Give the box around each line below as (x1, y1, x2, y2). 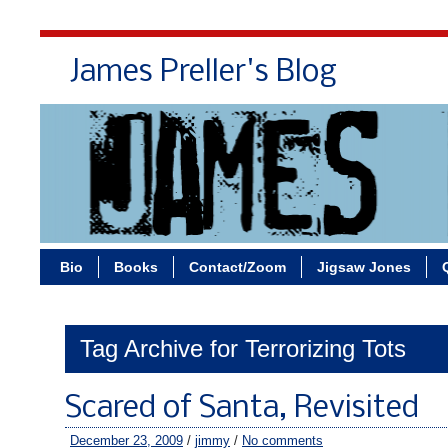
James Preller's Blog (70, 57, 337, 89)
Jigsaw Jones (317, 259, 411, 275)
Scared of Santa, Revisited (65, 393, 419, 425)
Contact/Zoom (189, 259, 286, 275)
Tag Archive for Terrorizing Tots (80, 335, 406, 362)
